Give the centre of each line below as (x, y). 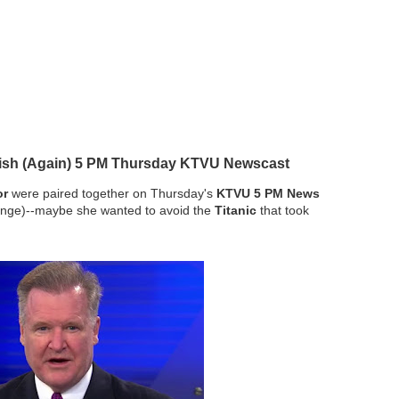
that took (283, 210)
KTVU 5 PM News (266, 193)
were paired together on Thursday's (112, 193)
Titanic (234, 210)
